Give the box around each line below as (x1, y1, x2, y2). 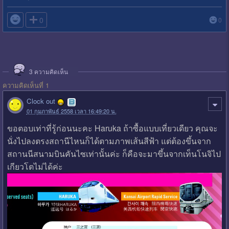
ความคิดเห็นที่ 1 (2, 80, 49, 90)
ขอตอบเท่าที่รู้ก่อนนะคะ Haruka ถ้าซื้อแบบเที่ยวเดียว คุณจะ (7, 122, 218, 134)
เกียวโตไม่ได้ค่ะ (7, 161, 63, 173)
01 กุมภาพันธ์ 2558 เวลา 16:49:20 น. (26, 106, 117, 115)
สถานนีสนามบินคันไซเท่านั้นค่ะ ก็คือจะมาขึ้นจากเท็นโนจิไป (7, 148, 221, 160)
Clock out (26, 96, 55, 106)
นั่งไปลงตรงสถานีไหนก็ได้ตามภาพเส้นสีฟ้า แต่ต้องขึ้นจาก (7, 135, 211, 147)
